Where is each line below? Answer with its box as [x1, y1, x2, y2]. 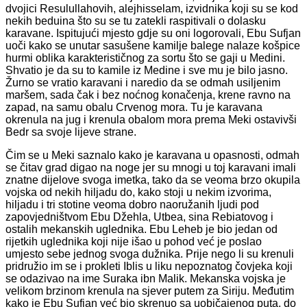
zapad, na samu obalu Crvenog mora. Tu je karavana [5, 101, 262, 114]
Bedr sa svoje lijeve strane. [5, 126, 136, 138]
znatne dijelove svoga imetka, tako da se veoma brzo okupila [5, 174, 300, 186]
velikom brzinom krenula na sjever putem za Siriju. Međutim [5, 285, 294, 297]
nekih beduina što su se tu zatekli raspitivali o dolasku [5, 15, 266, 27]
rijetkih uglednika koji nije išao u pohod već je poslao [5, 236, 262, 248]
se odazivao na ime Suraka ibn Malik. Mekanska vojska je [5, 273, 286, 285]
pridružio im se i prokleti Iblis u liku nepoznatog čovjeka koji [5, 260, 293, 273]
